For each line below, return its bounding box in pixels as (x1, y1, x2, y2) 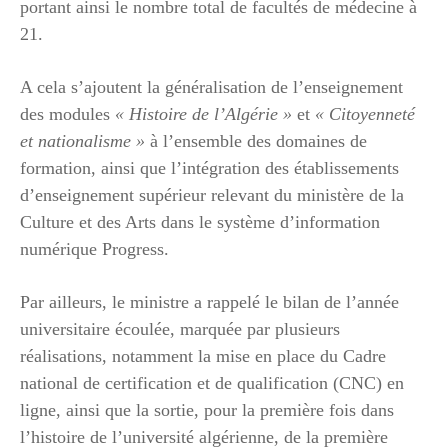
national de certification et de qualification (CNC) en (20, 372, 404, 393)
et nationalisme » (20, 130, 145, 151)
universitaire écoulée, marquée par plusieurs (20, 318, 340, 339)
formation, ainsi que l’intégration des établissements (20, 157, 399, 178)
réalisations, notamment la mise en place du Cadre (20, 345, 386, 366)
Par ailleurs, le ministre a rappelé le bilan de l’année (20, 291, 399, 312)
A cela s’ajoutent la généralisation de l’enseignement (20, 76, 403, 97)
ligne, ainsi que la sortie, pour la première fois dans (20, 399, 394, 420)
